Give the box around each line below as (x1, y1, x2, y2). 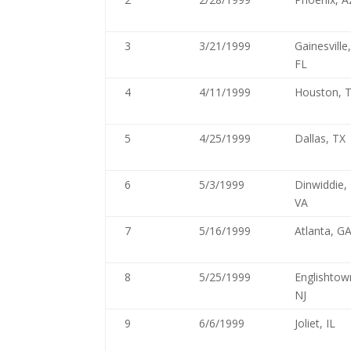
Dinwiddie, (295, 177, 348, 192)
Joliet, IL (295, 316, 336, 331)
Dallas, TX (295, 131, 346, 146)
